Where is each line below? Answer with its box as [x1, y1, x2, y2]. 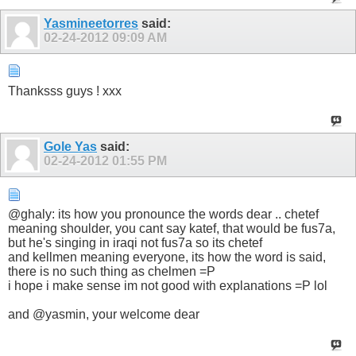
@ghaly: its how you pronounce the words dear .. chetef [8, 207, 319, 222]
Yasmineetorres [44, 16, 138, 30]
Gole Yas [44, 140, 97, 154]
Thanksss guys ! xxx [8, 84, 122, 99]
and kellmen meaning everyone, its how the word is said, [8, 250, 326, 265]
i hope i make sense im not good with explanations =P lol [8, 279, 327, 293]
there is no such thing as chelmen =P [8, 265, 215, 279]
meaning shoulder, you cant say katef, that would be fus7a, [8, 222, 335, 236]
